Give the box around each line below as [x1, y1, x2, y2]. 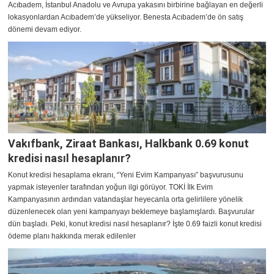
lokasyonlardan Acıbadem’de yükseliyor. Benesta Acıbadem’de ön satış [8, 13, 243, 22]
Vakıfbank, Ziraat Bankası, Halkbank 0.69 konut [8, 137, 249, 150]
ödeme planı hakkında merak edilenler [8, 232, 136, 241]
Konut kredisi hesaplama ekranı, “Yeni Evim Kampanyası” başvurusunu [8, 171, 243, 180]
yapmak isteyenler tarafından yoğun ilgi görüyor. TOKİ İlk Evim [8, 183, 213, 192]
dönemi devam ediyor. [8, 25, 81, 34]
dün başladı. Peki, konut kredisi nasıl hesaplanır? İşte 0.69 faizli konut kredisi [8, 220, 262, 229]
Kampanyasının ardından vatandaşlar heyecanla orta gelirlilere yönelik [8, 195, 243, 204]
